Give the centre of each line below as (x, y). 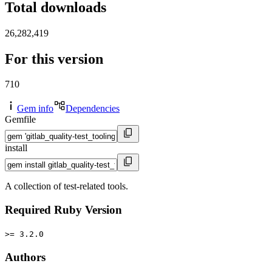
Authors (25, 257)
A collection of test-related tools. (66, 186)
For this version (54, 59)
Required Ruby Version (63, 210)
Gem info (35, 109)
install (16, 148)
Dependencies (93, 109)
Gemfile (20, 120)
